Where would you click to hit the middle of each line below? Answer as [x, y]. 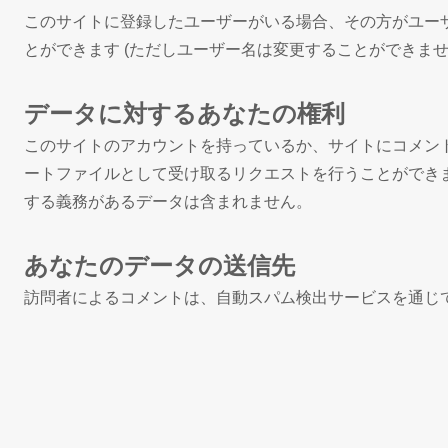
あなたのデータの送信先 [159, 265]
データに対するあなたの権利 [184, 113]
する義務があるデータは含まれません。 [168, 201]
